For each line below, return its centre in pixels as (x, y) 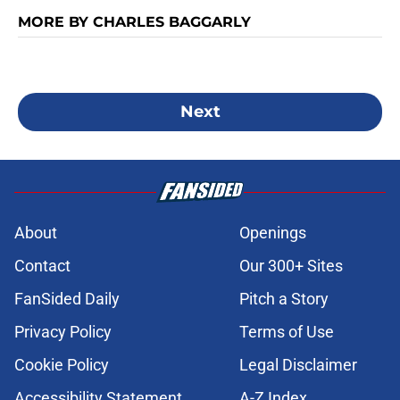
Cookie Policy (62, 365)
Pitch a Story (284, 299)
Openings (273, 233)
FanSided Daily (67, 299)
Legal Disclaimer (298, 365)
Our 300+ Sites (291, 266)
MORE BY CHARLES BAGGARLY (134, 22)
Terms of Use (287, 332)
